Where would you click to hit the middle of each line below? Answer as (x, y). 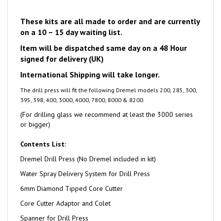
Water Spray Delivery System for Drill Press (85, 162)
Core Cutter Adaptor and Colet (65, 192)
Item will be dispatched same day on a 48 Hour (104, 37)
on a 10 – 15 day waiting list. (71, 21)
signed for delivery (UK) (62, 47)
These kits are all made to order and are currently (110, 10)
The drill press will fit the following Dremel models (89, 79)
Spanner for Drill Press (54, 207)
